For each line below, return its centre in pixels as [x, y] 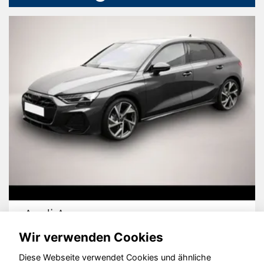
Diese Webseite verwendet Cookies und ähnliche [115, 258]
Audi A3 [48, 215]
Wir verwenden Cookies [91, 237]
